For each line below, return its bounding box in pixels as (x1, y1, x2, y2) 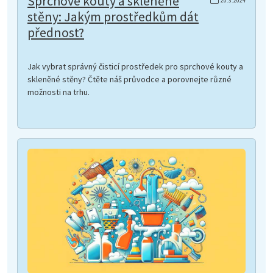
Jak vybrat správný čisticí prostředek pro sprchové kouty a (27, 61, 243, 73)
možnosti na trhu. (27, 87, 90, 98)
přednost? (27, 24, 84, 41)
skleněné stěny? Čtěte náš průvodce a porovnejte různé (27, 74, 232, 85)
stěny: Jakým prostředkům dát (27, 9, 199, 26)
